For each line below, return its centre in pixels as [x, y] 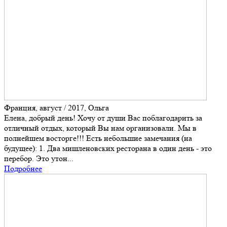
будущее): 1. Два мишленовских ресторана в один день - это [108, 148]
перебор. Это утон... [39, 159]
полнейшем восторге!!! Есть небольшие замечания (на [98, 138]
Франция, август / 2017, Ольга [56, 108]
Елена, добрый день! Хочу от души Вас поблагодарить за [103, 118]
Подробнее [23, 169]
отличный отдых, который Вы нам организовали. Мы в [100, 128]
